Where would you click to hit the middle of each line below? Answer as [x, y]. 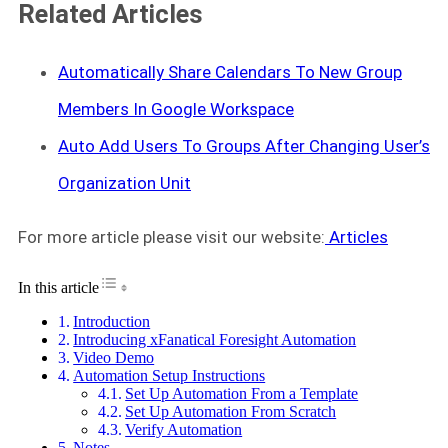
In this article [58, 287]
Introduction [112, 321]
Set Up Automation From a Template [242, 393]
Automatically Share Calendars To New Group [230, 71]
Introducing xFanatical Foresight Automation [215, 339]
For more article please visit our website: [171, 236]
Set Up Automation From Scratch [231, 411]
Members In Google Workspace [176, 108]
